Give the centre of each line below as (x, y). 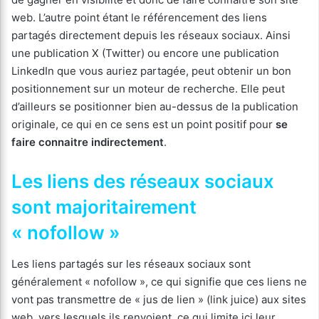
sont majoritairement (104, 206)
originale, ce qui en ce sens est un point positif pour (143, 124)
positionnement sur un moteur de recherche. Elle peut (148, 88)
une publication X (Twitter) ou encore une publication (145, 53)
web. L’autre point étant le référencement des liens (139, 17)
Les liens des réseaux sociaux (143, 181)
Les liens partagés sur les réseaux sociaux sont (131, 263)
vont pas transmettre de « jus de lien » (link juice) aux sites (159, 299)
